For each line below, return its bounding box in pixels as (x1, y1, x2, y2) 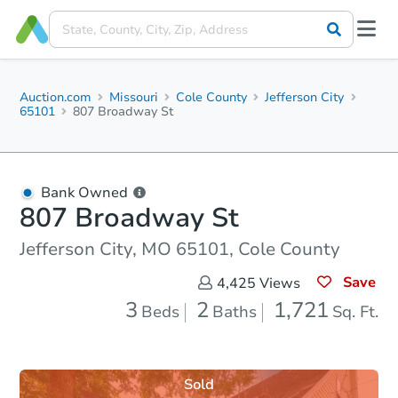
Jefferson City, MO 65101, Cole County (20, 237, 340, 261)
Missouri (109, 89, 159, 106)
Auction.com (20, 89, 92, 106)
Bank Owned (41, 183, 128, 203)
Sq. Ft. (332, 301, 378, 322)
